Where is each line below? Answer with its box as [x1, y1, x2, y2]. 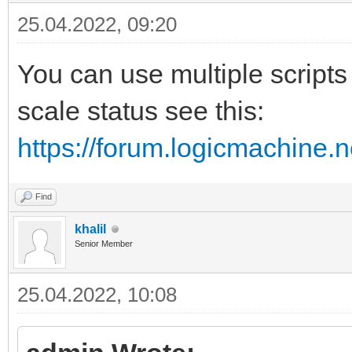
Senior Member [75, 239, 133, 249]
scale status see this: [17, 96, 264, 126]
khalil [75, 222, 106, 236]
